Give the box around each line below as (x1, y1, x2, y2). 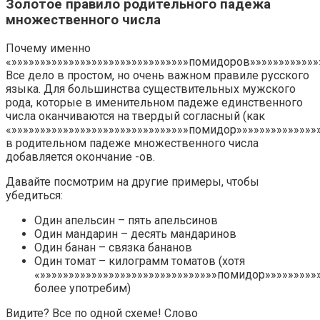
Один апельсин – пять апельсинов (34, 214, 218, 228)
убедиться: (6, 189, 63, 203)
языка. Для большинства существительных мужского (6, 82, 296, 96)
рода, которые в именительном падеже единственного (6, 96, 303, 110)
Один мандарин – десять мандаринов (34, 227, 236, 241)
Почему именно (6, 41, 91, 56)
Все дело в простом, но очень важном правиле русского (6, 69, 309, 83)
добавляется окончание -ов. (6, 150, 155, 164)
